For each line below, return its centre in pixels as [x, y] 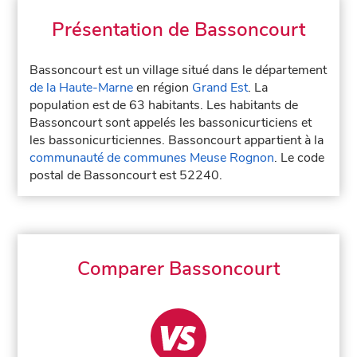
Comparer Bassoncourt [178, 269]
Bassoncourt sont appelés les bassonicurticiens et [171, 123]
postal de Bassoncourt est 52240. [126, 175]
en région [163, 88]
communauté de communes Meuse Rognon [152, 158]
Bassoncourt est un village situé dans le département [178, 70]
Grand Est [220, 88]
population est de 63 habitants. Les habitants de [164, 105]
